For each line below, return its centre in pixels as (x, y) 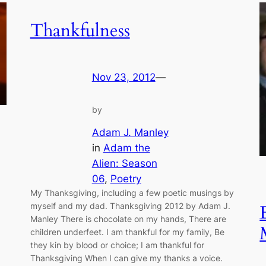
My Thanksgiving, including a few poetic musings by (132, 193)
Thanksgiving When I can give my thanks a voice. (126, 258)
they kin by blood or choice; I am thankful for (117, 245)
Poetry (126, 179)
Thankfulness (80, 31)
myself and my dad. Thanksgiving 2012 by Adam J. (130, 206)
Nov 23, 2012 (123, 77)
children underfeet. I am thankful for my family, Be (127, 232)
